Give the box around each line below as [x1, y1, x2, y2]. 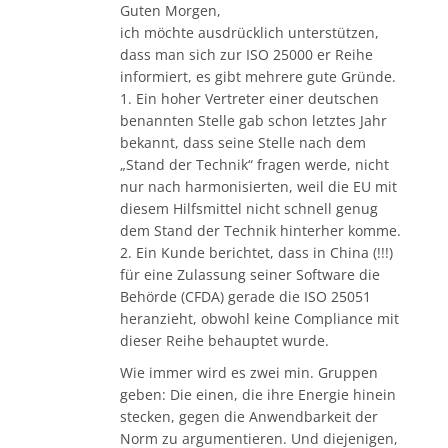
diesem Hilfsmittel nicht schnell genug [120, 199, 378, 219]
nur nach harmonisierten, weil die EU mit [120, 177, 397, 197]
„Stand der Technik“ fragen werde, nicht [120, 155, 389, 175]
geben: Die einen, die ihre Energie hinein [120, 385, 396, 405]
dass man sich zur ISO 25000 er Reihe [120, 45, 373, 65]
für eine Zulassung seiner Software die [120, 265, 380, 285]
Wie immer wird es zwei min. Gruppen [120, 363, 378, 383]
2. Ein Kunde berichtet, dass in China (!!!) [120, 243, 393, 263]
